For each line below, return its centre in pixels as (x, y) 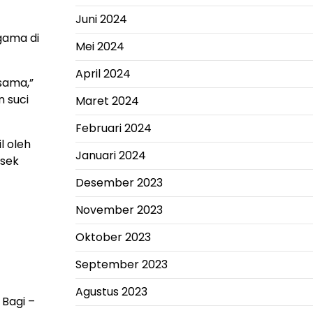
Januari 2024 (110, 155)
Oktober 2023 (113, 237)
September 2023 (121, 264)
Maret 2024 (107, 101)
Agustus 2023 (111, 292)
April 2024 (103, 74)
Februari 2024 (113, 128)
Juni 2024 (101, 19)
